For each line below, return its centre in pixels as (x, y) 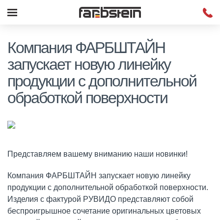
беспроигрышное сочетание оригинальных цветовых (104, 211)
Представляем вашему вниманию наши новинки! (97, 154)
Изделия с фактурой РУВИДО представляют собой (100, 199)
